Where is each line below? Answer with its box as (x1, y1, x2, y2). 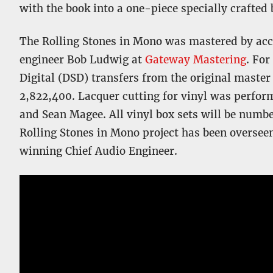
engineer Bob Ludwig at (19, 53, 145, 66)
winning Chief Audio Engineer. (19, 144, 177, 158)
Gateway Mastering (145, 53, 246, 66)
